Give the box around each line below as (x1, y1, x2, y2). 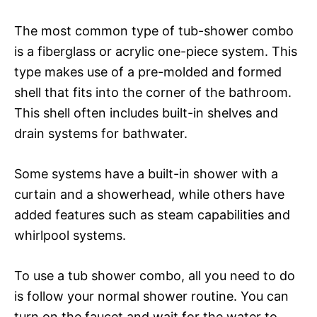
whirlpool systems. (14, 227, 126, 243)
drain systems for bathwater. (14, 125, 188, 141)
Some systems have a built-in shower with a (14, 166, 278, 181)
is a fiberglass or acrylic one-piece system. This (14, 43, 297, 59)
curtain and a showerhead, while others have (14, 186, 284, 202)
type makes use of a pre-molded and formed (14, 64, 282, 79)
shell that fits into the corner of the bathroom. (14, 84, 292, 100)
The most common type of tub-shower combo (14, 23, 294, 38)
